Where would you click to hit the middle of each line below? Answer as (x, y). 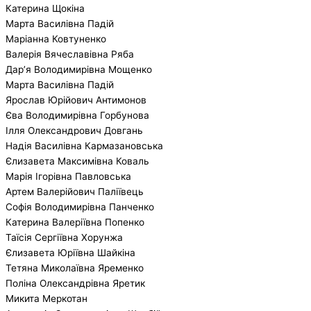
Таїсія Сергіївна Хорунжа (64, 237)
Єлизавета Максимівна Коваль (77, 161)
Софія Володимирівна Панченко (80, 207)
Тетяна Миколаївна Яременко (75, 268)
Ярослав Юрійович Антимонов (76, 100)
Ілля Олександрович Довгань (74, 130)
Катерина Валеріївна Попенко (75, 222)
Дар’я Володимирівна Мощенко (79, 69)
